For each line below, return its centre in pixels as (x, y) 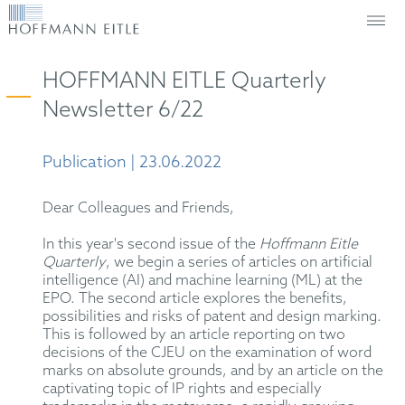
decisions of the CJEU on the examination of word (207, 353)
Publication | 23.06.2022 (132, 163)
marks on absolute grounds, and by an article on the (213, 372)
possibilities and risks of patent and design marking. (212, 317)
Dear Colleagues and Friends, (139, 209)
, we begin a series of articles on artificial (240, 263)
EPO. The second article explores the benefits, (195, 299)
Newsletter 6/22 (123, 111)
